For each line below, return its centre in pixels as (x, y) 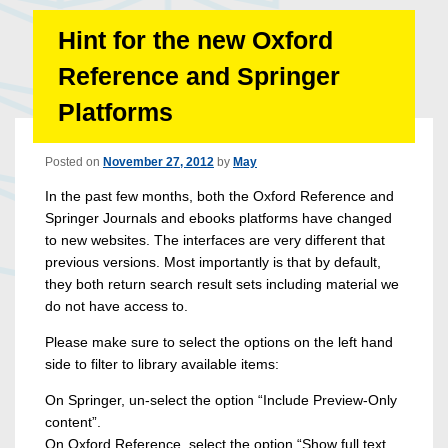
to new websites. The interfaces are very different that (215, 239)
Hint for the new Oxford (195, 40)
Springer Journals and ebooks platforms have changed (218, 217)
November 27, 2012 (158, 161)
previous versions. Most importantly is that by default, (213, 261)
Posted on (74, 161)
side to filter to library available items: (162, 363)
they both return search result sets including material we (222, 283)
